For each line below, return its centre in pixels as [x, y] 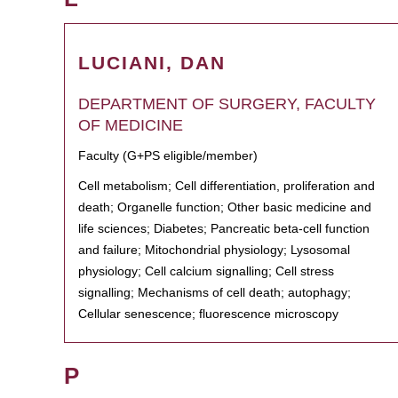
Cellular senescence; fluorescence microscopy [208, 314]
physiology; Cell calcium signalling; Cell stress [206, 271]
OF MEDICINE [131, 125]
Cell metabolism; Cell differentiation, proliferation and [227, 186]
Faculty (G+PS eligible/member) [168, 155]
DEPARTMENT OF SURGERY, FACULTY [227, 104]
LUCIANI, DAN [152, 63]
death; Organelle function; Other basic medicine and [225, 207]
